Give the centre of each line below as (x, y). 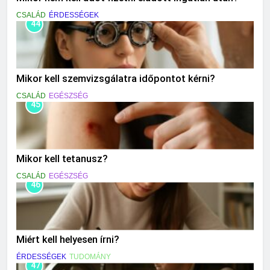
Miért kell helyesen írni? (68, 240)
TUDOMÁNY (90, 257)
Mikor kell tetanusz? (62, 159)
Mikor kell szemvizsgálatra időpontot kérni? (116, 78)
